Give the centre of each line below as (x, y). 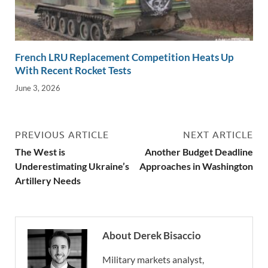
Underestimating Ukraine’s (72, 166)
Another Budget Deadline (199, 151)
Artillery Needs (48, 180)
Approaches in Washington (196, 166)
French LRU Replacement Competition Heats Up (124, 57)
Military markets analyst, (153, 259)
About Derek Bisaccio (152, 235)
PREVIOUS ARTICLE (62, 134)
